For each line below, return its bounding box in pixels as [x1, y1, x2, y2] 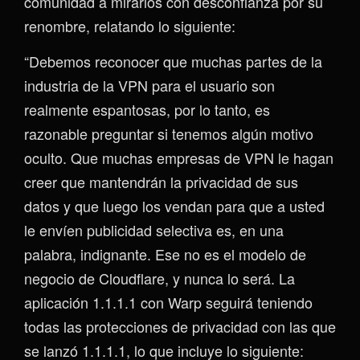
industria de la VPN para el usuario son [24, 74, 275, 96]
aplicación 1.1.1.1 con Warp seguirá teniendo [24, 291, 313, 313]
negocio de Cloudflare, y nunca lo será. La [24, 267, 295, 288]
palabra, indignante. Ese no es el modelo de [24, 243, 306, 264]
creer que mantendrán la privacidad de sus [24, 170, 298, 192]
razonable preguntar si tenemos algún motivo [24, 122, 313, 144]
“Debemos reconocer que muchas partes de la [24, 50, 322, 72]
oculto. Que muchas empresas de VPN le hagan [24, 146, 333, 168]
